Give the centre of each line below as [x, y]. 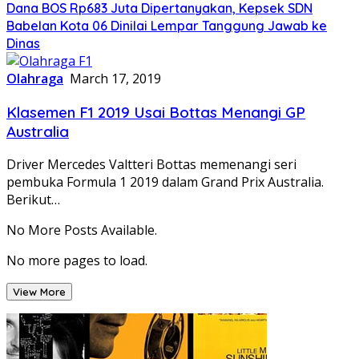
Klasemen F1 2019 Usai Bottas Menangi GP [156, 112]
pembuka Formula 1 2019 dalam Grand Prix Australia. [165, 182]
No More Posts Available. [82, 230]
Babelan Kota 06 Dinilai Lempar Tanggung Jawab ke [167, 25]
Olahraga [35, 78]
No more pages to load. [77, 261]
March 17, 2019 [115, 78]
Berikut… [33, 200]
